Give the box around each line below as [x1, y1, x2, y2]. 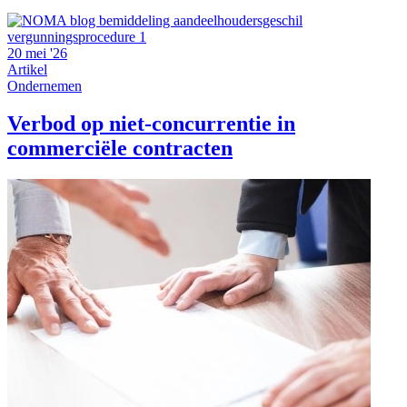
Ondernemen [7, 77, 82, 94]
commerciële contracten [7, 136, 233, 161]
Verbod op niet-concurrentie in [7, 112, 295, 136]
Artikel [7, 61, 47, 77]
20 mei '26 [7, 45, 67, 61]
